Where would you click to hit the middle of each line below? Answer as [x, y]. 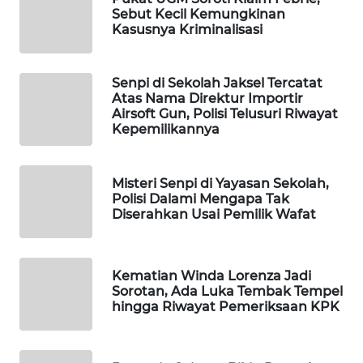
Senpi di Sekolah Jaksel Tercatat [217, 83]
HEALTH [54, 337]
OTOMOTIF [59, 277]
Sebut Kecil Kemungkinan [199, 14]
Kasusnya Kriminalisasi [187, 29]
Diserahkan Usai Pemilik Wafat [214, 214]
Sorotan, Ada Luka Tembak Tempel [227, 291]
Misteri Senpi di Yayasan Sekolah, [220, 183]
